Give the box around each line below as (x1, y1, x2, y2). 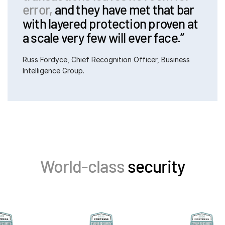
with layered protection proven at (23, 15, 198, 31)
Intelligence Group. (23, 66, 84, 75)
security (124, 155, 185, 176)
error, (23, 1, 53, 17)
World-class (40, 155, 125, 176)
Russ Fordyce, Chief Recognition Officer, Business (23, 55, 190, 64)
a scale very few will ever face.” (23, 29, 184, 45)
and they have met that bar (52, 1, 194, 17)
